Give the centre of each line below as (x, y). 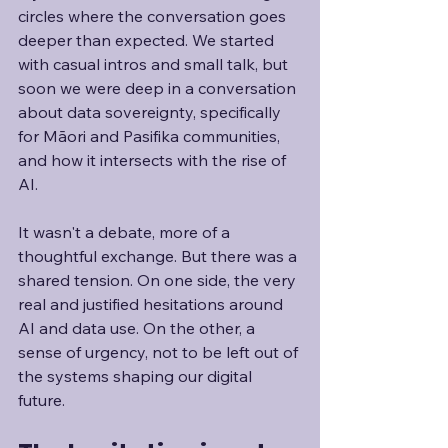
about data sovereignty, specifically (151, 112)
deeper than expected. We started (148, 40)
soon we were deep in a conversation (159, 88)
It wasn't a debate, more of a (126, 232)
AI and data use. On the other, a (138, 328)
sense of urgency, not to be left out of (160, 352)
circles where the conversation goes (154, 16)
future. (43, 400)
